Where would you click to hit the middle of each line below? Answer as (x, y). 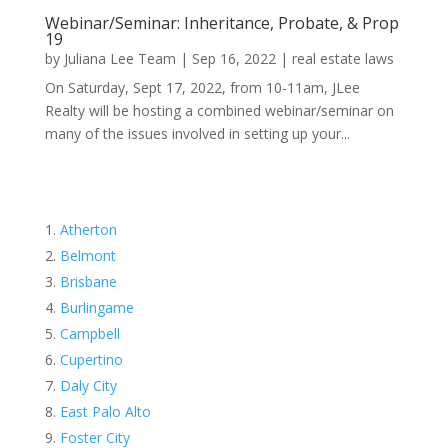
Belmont (87, 255)
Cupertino (91, 359)
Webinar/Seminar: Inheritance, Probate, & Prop (221, 23)
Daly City (88, 385)
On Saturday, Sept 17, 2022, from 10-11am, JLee (202, 87)
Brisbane (88, 281)
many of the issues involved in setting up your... (197, 133)
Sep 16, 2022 (233, 58)
